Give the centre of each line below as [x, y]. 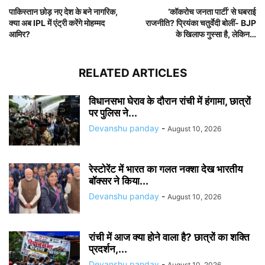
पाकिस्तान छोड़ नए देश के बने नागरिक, [63, 11]
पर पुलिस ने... [113, 113]
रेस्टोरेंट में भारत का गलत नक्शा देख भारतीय [166, 169]
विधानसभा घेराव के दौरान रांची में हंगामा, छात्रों [170, 101]
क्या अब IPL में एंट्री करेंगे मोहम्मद [57, 22]
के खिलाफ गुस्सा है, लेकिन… [216, 34]
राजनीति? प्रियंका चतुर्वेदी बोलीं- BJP [201, 22]
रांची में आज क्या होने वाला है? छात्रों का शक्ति [169, 237]
